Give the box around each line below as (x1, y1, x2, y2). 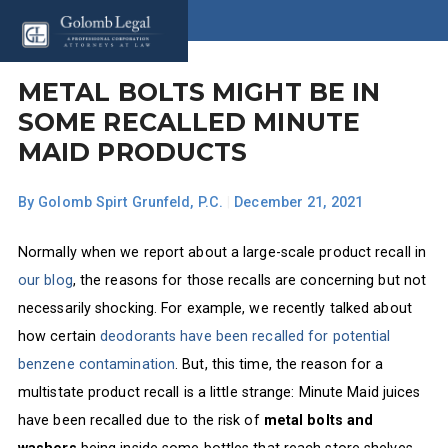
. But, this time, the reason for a (175, 355, 384, 372)
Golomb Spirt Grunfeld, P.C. (38, 194, 223, 211)
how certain (17, 327, 101, 344)
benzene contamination (17, 355, 176, 372)
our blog (17, 271, 73, 288)
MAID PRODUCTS (17, 136, 248, 167)
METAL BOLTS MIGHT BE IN (17, 76, 381, 107)
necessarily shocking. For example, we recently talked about (17, 299, 412, 316)
